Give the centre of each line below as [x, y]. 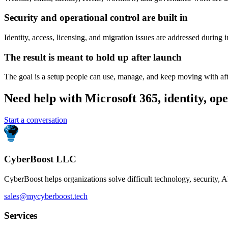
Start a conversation [36, 120]
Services [21, 216]
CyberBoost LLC [40, 159]
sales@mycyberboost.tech [46, 196]
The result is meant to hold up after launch [93, 57]
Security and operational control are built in [96, 18]
